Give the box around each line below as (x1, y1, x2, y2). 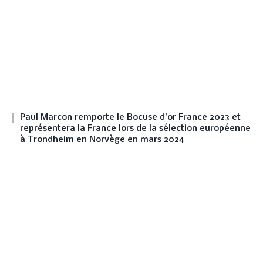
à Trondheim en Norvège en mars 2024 (20, 135, 184, 145)
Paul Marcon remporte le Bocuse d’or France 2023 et (20, 113, 241, 123)
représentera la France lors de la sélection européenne (20, 124, 251, 134)
